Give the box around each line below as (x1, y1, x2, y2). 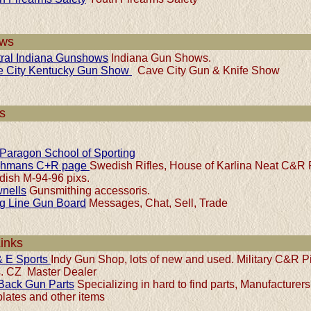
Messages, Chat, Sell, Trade (86, 197, 228, 209)
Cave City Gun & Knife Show (132, 65, 280, 76)
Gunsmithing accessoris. (26, 185, 150, 196)
